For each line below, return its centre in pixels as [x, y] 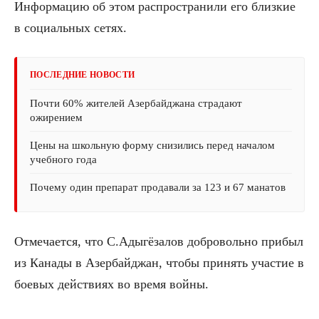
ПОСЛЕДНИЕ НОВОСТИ [83, 74]
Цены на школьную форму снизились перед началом [152, 145]
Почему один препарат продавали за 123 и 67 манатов [158, 187]
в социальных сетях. [70, 27]
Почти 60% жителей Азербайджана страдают [136, 103]
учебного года [63, 159]
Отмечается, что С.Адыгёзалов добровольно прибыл [159, 241]
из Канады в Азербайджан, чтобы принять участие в [159, 262]
